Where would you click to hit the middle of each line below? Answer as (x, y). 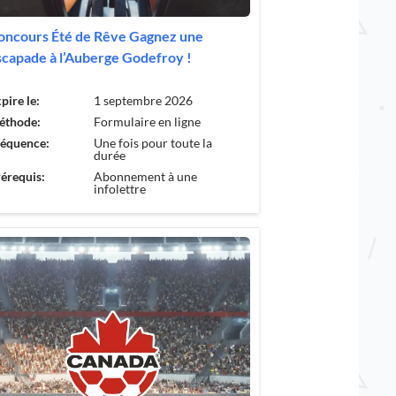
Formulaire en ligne (148, 121)
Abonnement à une (146, 176)
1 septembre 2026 (144, 100)
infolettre (120, 188)
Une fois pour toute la (153, 142)
